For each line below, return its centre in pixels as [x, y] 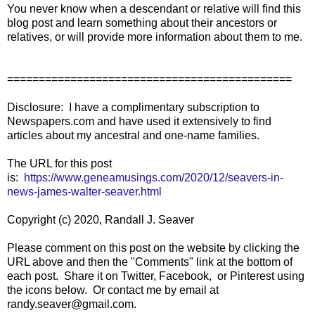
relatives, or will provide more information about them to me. [155, 37]
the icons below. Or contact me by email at [113, 290]
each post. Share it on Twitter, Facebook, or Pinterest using [156, 276]
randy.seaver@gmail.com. [72, 304]
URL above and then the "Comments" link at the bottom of [150, 262]
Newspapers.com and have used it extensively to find [139, 121]
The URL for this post [59, 163]
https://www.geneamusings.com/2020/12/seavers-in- [154, 177]
